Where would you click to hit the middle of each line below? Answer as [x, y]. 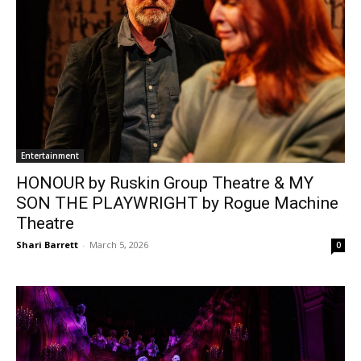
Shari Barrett [47, 245]
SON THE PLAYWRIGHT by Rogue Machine [177, 203]
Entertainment [50, 156]
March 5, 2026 [119, 245]
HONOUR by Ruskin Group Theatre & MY [165, 183]
